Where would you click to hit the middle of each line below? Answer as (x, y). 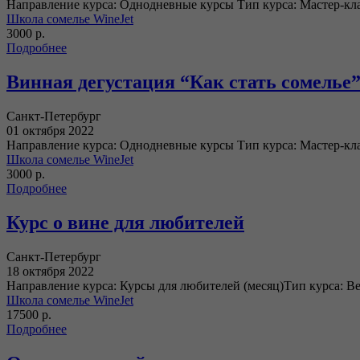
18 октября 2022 (50, 272)
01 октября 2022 (50, 131)
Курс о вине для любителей (125, 223)
